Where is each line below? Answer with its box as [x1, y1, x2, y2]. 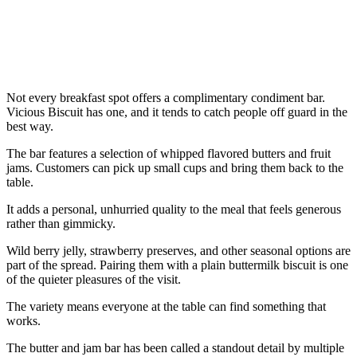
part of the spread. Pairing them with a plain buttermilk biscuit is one [6, 258, 348, 273]
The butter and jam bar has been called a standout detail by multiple [6, 341, 344, 355]
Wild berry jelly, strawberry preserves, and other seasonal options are [6, 244, 351, 258]
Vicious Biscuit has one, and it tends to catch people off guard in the [6, 105, 347, 120]
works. [6, 314, 41, 328]
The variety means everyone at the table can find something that [6, 300, 326, 314]
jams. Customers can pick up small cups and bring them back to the [6, 161, 343, 175]
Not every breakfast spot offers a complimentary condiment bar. [6, 91, 325, 105]
